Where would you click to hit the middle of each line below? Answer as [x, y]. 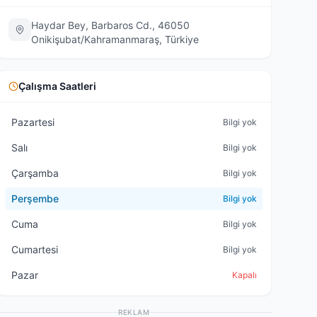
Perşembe [35, 198]
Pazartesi [33, 122]
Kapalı [244, 275]
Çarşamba [35, 173]
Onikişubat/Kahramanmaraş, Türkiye [115, 39]
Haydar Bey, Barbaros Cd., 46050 [110, 25]
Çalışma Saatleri [57, 86]
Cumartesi [34, 249]
